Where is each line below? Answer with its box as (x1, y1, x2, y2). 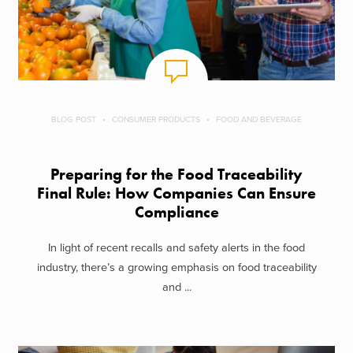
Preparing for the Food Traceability (50, 165, 303, 185)
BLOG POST (51, 114, 96, 125)
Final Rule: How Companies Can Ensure (37, 184, 316, 204)
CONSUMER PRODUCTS (112, 114, 200, 125)
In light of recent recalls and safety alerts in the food (48, 240, 305, 255)
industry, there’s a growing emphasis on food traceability (36, 260, 317, 274)
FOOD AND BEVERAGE (216, 114, 302, 125)
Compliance (134, 203, 219, 223)
